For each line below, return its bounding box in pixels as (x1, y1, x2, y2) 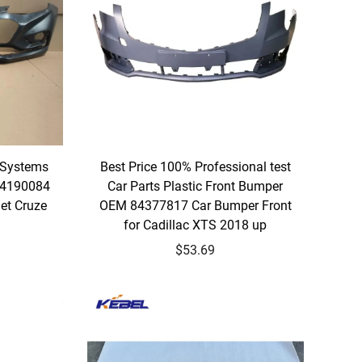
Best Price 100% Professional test (99, 159, 291, 175)
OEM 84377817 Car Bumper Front (99, 198, 292, 214)
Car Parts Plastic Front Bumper (107, 179, 284, 195)
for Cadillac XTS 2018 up (124, 217, 267, 234)
